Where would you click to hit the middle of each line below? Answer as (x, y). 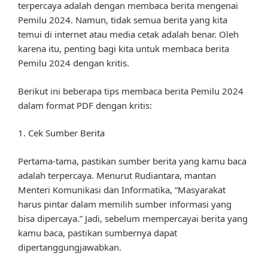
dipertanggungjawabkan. (70, 247)
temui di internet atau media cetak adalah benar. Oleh (128, 34)
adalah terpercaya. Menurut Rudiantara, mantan (117, 175)
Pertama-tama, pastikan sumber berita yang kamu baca (132, 161)
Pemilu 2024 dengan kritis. (74, 63)
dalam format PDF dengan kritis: (85, 105)
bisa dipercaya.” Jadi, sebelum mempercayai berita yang (133, 218)
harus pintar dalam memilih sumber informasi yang (125, 204)
